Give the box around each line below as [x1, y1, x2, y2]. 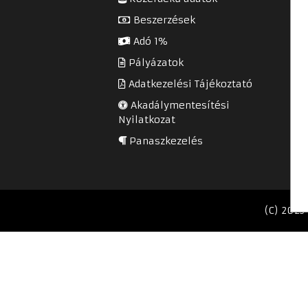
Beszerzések [131, 13, 195, 26]
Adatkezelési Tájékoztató [126, 77, 252, 90]
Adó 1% [131, 34, 167, 47]
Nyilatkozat [118, 113, 175, 126]
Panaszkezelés [126, 134, 203, 147]
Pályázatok [126, 56, 184, 69]
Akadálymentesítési [128, 98, 230, 111]
